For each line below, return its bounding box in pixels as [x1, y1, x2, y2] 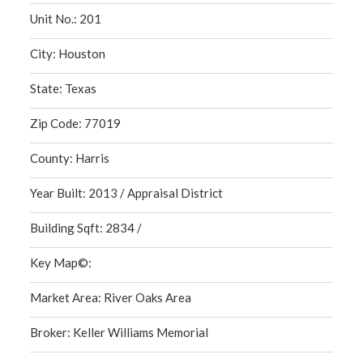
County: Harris [30, 151, 109, 165]
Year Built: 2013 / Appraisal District [30, 186, 223, 200]
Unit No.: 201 [30, 11, 101, 26]
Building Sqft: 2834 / [30, 220, 142, 235]
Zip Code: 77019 [30, 116, 121, 130]
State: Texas [30, 81, 96, 96]
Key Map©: [30, 255, 92, 270]
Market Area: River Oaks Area [30, 290, 191, 305]
